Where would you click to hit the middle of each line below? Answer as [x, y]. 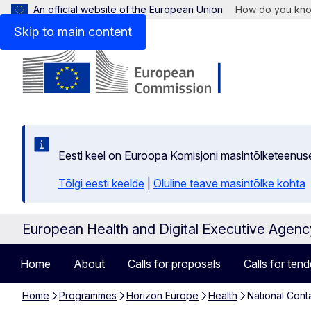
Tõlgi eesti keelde [101, 183]
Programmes [88, 295]
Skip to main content [73, 32]
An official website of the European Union [128, 9]
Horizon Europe [162, 295]
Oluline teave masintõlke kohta [229, 183]
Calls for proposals [174, 264]
